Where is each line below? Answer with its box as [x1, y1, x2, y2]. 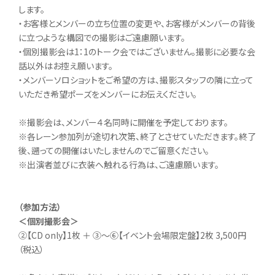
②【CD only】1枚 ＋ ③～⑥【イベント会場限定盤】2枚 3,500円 [18, 228, 246, 241]
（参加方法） [18, 200, 61, 213]
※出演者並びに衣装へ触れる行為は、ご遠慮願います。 [18, 158, 219, 171]
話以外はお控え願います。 [18, 59, 113, 72]
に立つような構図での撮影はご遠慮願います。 [18, 31, 185, 44]
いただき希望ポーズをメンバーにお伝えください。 [18, 87, 197, 100]
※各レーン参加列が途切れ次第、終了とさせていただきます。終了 [18, 130, 256, 142]
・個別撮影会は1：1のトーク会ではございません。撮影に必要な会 [18, 45, 255, 58]
